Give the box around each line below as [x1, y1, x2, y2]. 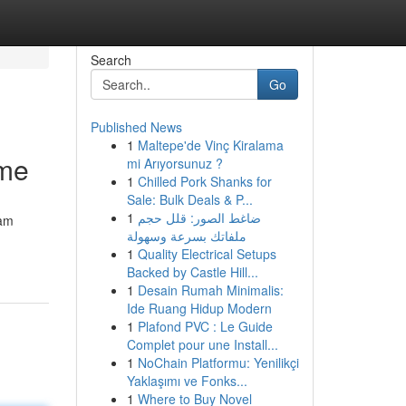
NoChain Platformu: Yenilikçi [137, 353, 299, 372]
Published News [90, 118, 182, 136]
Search [90, 51, 131, 69]
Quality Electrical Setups [137, 245, 276, 263]
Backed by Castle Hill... [126, 263, 258, 281]
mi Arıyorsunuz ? [126, 154, 223, 172]
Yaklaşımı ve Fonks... [126, 372, 247, 390]
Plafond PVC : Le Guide [137, 317, 273, 335]
